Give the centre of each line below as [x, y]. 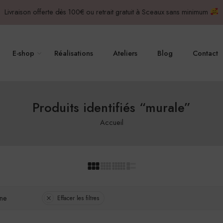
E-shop [24, 53]
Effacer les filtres [78, 198]
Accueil [111, 122]
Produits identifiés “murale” [111, 108]
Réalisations [74, 53]
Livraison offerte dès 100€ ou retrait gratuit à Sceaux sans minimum [108, 12]
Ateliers [125, 53]
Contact [206, 53]
